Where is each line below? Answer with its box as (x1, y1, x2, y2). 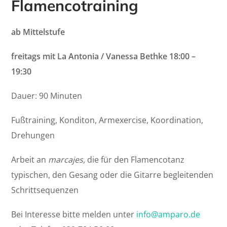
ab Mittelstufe (11, 26, 67, 38)
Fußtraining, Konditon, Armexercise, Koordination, (11, 115, 204, 126)
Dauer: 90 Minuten (11, 90, 83, 102)
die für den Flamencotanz (87, 154, 185, 166)
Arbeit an (11, 154, 49, 166)
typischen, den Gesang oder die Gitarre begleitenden (11, 169, 214, 181)
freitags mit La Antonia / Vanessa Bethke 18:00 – (11, 51, 196, 62)
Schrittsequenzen (11, 184, 79, 196)
